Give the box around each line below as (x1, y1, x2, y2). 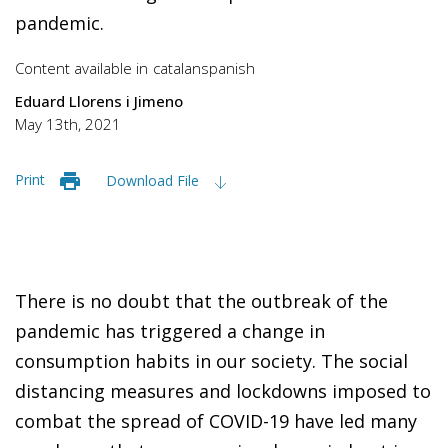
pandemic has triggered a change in (15, 318, 325, 343)
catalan (153, 57, 201, 78)
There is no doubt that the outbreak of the (15, 288, 388, 313)
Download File (106, 170, 203, 190)
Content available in (15, 57, 148, 78)
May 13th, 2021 (15, 113, 121, 134)
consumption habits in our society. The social (15, 348, 408, 373)
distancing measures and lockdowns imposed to (15, 378, 431, 403)
